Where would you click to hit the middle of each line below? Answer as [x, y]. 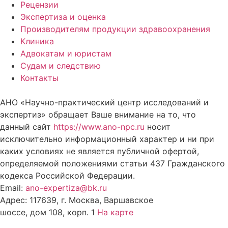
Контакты [39, 78]
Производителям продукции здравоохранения [115, 29]
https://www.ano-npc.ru [99, 126]
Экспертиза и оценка [63, 17]
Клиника [37, 41]
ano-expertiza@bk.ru [66, 188]
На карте [115, 212]
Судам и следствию [61, 65]
